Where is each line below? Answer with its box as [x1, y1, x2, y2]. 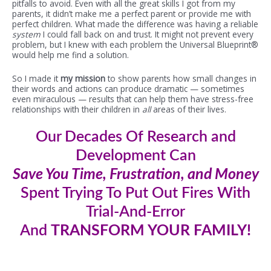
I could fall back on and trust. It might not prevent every [43, 28, 253, 40]
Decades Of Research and [64, 129, 236, 145]
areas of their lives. [153, 103, 226, 115]
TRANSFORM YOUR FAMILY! [51, 223, 251, 238]
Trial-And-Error [86, 204, 185, 220]
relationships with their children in [12, 103, 142, 115]
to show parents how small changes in [105, 72, 256, 84]
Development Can [75, 148, 196, 163]
